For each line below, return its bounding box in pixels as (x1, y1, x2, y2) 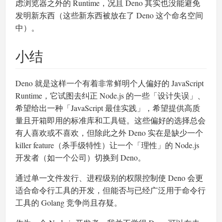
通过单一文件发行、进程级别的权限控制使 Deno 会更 (15, 172, 203, 183)
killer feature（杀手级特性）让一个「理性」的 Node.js (15, 140, 199, 151)
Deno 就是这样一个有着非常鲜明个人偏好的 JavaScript (15, 78, 204, 89)
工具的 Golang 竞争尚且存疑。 (15, 197, 122, 208)
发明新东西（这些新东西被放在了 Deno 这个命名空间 (15, 9, 203, 20)
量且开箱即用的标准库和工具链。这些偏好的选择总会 (15, 115, 206, 126)
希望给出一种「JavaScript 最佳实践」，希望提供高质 (15, 103, 200, 113)
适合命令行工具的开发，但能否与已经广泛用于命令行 (15, 185, 206, 196)
